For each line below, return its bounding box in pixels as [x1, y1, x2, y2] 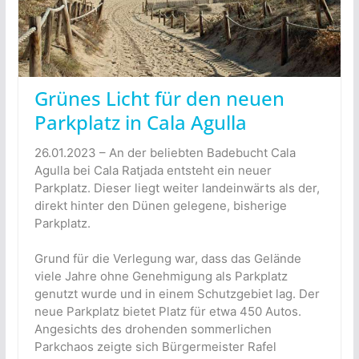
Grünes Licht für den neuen [34, 84, 284, 111]
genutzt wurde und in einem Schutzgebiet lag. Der [34, 286, 320, 302]
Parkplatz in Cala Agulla [34, 108, 247, 135]
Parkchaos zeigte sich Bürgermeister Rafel [34, 339, 276, 355]
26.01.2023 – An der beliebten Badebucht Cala [34, 144, 296, 160]
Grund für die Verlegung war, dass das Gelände [34, 251, 301, 267]
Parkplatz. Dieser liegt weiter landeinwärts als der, [34, 179, 320, 196]
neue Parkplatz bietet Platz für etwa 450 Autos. [34, 304, 301, 320]
